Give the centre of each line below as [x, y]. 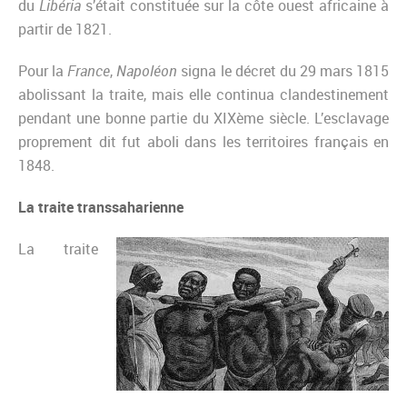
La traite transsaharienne [101, 208]
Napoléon [147, 71]
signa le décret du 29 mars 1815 [283, 71]
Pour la [43, 71]
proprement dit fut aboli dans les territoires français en [203, 142]
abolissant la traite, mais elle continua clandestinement [203, 95]
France [89, 71]
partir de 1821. [65, 30]
